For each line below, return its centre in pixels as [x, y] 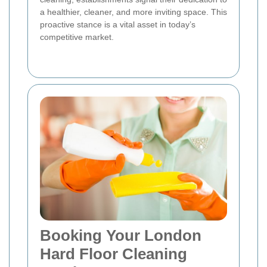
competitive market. [77, 37]
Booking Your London [121, 235]
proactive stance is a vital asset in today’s [118, 24]
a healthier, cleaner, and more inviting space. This [133, 12]
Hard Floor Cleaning [114, 254]
